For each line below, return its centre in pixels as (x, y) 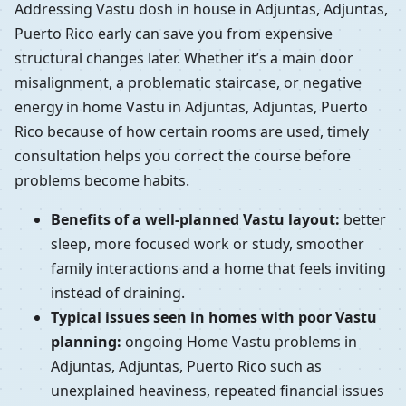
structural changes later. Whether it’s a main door (184, 58)
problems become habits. (102, 181)
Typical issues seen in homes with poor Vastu (214, 318)
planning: (86, 342)
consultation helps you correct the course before (183, 156)
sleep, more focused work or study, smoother (208, 244)
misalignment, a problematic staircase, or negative (188, 83)
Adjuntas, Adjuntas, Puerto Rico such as (186, 367)
